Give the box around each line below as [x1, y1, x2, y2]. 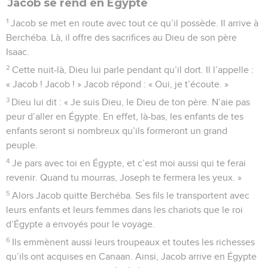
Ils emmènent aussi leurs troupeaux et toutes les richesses [12, 237, 255, 247]
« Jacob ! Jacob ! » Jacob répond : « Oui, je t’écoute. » [6, 79, 229, 89]
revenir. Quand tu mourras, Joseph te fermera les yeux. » [6, 172, 242, 182]
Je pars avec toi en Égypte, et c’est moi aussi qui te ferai [12, 158, 246, 168]
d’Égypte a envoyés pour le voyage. [6, 219, 155, 229]
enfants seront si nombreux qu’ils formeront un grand [6, 126, 227, 136]
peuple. [6, 140, 38, 150]
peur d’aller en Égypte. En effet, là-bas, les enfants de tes [6, 111, 243, 121]
